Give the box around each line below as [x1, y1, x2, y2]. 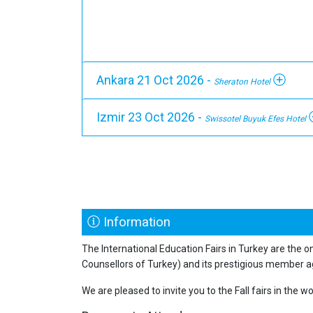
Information [100, 214, 171, 229]
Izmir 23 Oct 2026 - [96, 109, 205, 124]
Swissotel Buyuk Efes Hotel [205, 113, 306, 124]
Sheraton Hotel [214, 76, 270, 87]
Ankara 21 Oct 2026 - [96, 72, 214, 87]
